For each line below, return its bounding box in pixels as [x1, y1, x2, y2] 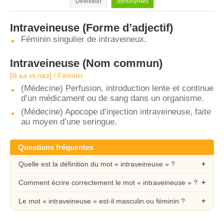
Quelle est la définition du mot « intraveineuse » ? [18, 160, 175, 168]
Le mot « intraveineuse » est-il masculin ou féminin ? [18, 197, 185, 205]
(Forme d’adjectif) [79, 21, 173, 34]
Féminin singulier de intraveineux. [21, 34, 146, 44]
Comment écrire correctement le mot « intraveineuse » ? [18, 178, 197, 186]
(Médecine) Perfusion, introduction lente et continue [21, 83, 213, 93]
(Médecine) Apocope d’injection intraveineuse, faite [21, 107, 211, 116]
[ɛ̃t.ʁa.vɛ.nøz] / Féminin [10, 71, 83, 79]
